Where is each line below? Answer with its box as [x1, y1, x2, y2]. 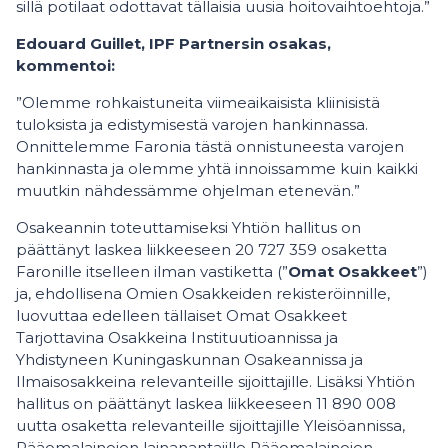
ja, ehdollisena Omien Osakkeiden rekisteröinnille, [16, 284, 390, 303]
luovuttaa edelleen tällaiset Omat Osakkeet [16, 306, 347, 325]
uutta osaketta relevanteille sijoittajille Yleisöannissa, [16, 416, 405, 435]
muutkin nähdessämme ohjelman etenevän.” [16, 181, 360, 200]
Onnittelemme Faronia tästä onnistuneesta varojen [16, 137, 404, 156]
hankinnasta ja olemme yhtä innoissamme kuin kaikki [16, 159, 418, 178]
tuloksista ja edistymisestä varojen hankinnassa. [16, 115, 368, 134]
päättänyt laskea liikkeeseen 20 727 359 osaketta [16, 240, 387, 259]
